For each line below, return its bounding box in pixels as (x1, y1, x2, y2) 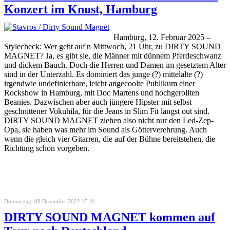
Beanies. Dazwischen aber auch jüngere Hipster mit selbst (4, 97, 191, 106)
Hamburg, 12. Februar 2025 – (113, 32, 210, 42)
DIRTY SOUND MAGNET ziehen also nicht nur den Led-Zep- (4, 116, 214, 125)
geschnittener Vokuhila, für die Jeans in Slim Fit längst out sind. (4, 106, 209, 116)
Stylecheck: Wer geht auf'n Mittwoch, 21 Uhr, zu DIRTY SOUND (4, 42, 221, 51)
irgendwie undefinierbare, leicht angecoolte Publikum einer (4, 79, 195, 88)
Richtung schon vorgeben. (4, 143, 89, 152)
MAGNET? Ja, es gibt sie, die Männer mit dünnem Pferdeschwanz (4, 51, 221, 60)
